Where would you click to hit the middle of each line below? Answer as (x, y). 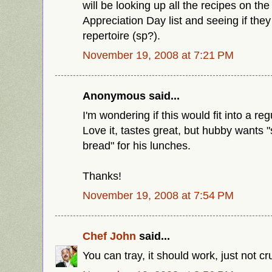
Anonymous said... (131, 96)
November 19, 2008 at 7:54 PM (158, 195)
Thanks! (102, 176)
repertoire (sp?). (121, 36)
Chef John (109, 236)
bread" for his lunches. (137, 146)
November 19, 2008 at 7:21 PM (158, 55)
